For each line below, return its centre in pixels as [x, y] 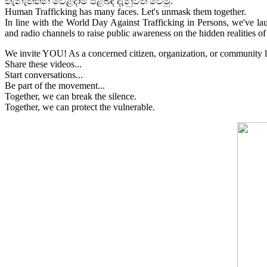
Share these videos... [43, 64]
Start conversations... [44, 74]
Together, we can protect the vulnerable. [80, 107]
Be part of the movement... [55, 85]
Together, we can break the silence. [71, 96]
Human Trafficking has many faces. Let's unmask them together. [125, 11]
